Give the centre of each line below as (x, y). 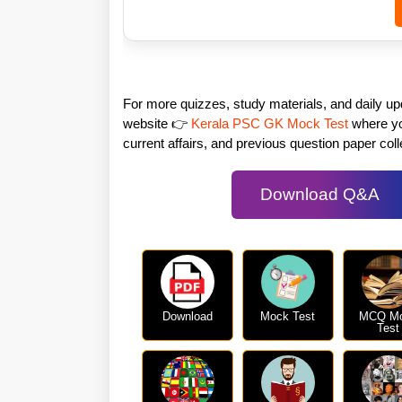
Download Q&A (319, 194)
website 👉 (157, 123)
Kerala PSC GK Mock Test (270, 123)
